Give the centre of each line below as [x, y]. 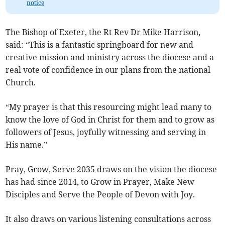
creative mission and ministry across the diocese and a [110, 58]
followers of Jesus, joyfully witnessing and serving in [106, 132]
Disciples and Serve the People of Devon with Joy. [100, 195]
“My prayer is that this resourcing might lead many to [109, 107]
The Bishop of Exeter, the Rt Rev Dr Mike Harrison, [103, 32]
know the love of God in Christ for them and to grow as [110, 120]
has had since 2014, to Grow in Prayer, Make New [100, 182]
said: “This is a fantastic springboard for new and [100, 45]
